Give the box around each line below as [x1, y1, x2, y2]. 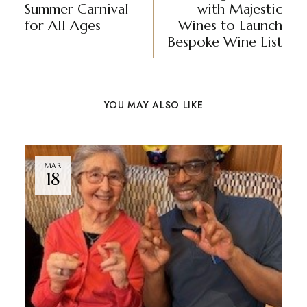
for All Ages [24, 17, 101, 34]
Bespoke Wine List [167, 34, 283, 51]
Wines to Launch [178, 17, 283, 34]
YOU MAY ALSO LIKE [103, 98, 204, 112]
